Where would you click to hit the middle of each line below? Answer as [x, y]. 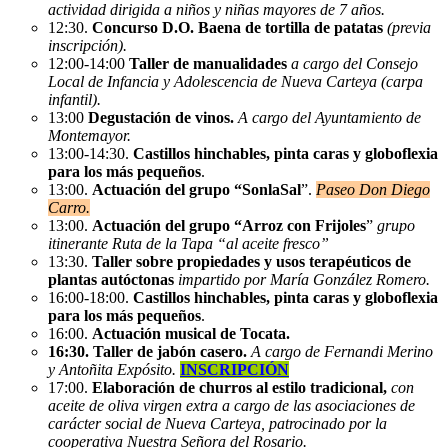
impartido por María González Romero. [302, 279]
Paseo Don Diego [373, 189]
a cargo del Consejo [354, 63]
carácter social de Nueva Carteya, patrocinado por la [217, 423]
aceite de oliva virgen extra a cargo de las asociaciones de [231, 405]
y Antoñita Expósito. [114, 369]
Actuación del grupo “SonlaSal [196, 189]
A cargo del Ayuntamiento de [329, 117]
